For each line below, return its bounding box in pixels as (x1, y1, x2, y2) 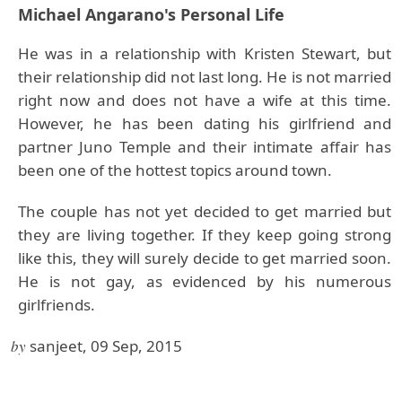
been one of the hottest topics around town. (18, 160, 332, 180)
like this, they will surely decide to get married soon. (18, 248, 391, 268)
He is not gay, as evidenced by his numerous (18, 271, 391, 292)
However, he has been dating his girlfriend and (18, 113, 391, 134)
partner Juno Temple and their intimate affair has (18, 136, 391, 157)
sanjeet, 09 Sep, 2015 (30, 336, 182, 356)
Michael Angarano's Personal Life (18, 4, 284, 25)
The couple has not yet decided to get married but (18, 201, 391, 222)
